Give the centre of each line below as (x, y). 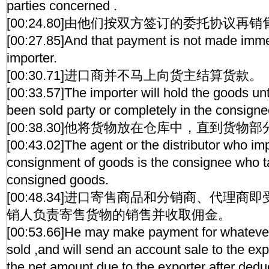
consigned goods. (58, 180)
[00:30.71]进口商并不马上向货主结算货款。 (134, 75)
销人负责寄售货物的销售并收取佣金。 (119, 215)
